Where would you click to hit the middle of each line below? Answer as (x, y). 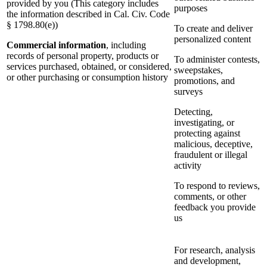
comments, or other (210, 197)
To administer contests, (217, 60)
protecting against (207, 133)
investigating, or (204, 123)
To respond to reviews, (217, 186)
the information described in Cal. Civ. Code (88, 14)
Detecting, (193, 112)
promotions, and (204, 81)
